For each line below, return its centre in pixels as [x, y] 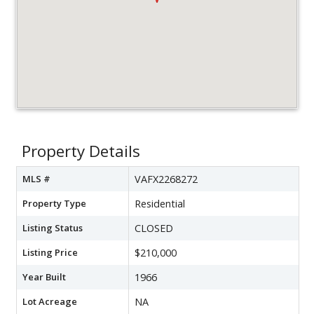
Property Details [81, 151]
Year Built [44, 277]
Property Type [54, 203]
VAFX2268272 [166, 179]
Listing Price [50, 252]
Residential [160, 203]
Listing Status [53, 227]
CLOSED [154, 228]
